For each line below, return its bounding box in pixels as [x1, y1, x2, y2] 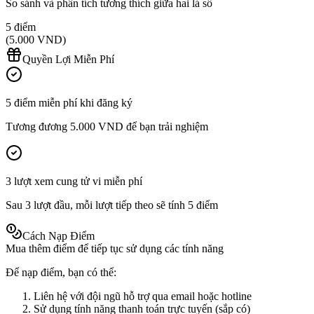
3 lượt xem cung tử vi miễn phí [6, 175, 142, 188]
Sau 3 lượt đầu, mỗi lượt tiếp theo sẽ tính [6, 199, 188, 212]
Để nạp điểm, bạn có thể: [6, 266, 116, 279]
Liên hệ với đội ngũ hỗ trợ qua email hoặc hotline [34, 290, 252, 303]
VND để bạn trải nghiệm [95, 121, 208, 133]
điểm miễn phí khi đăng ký [11, 97, 132, 109]
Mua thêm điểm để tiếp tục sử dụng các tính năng [6, 243, 224, 255]
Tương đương [6, 121, 70, 133]
